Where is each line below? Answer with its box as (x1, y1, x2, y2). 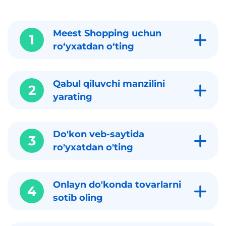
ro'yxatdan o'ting (53, 142, 136, 153)
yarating (53, 91, 92, 103)
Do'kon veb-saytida (53, 129, 144, 140)
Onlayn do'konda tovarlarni (53, 179, 181, 191)
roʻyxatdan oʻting (53, 41, 134, 52)
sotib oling (53, 192, 103, 204)
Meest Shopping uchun (53, 28, 161, 39)
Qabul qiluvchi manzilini (53, 78, 165, 90)
